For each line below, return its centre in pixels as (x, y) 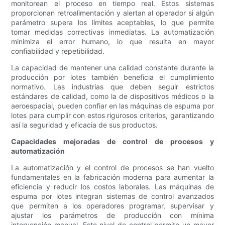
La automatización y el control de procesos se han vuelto (113, 168)
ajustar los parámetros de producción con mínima (113, 215)
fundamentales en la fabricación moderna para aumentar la (113, 177)
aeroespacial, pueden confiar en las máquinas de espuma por (113, 106)
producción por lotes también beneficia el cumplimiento (113, 77)
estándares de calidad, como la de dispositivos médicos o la (113, 96)
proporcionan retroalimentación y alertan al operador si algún (113, 13)
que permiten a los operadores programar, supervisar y (113, 206)
